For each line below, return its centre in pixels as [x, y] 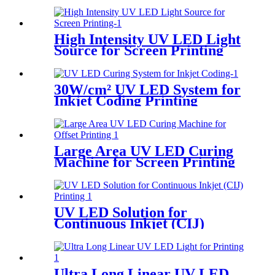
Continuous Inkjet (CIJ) [129, 223]
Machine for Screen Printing [145, 162]
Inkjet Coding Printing [126, 101]
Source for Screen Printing [139, 51]
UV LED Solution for [121, 212]
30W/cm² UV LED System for [147, 90]
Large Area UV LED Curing [144, 151]
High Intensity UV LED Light [147, 40]
